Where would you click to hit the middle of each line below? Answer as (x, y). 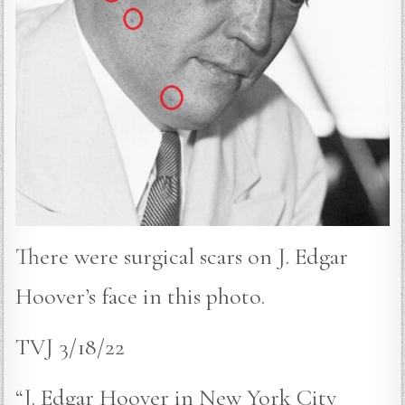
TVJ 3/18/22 (71, 347)
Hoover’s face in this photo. (141, 297)
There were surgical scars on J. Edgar (182, 257)
